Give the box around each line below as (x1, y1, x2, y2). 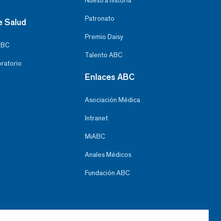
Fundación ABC (84, 168, 130, 177)
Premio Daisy (84, 32, 123, 41)
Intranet (84, 113, 108, 122)
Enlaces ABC (84, 71, 135, 82)
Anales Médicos (84, 150, 131, 159)
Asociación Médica (84, 95, 140, 104)
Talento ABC (84, 50, 122, 59)
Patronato (84, 14, 114, 23)
